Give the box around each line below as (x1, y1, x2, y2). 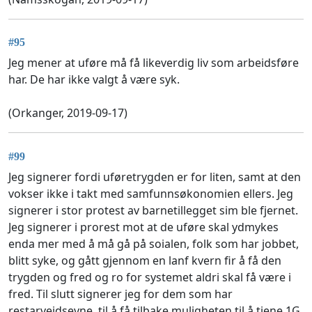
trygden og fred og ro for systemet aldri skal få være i (8, 269, 291, 285)
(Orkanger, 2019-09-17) (8, 105, 127, 121)
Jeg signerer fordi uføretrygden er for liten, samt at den (8, 169, 301, 185)
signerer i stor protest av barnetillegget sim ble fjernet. (8, 202, 298, 218)
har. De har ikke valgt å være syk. (8, 72, 180, 88)
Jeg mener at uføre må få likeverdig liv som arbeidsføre (8, 55, 299, 71)
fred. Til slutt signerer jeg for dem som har (8, 286, 233, 302)
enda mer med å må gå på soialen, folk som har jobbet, (8, 235, 299, 251)
